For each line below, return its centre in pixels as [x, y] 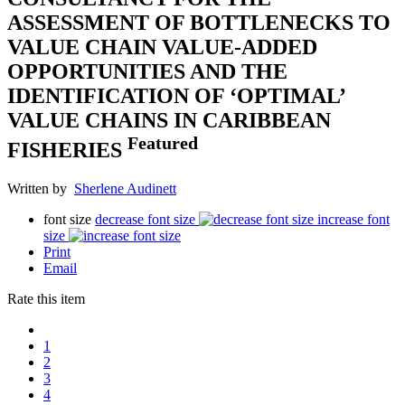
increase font [353, 219]
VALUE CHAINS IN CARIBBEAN [169, 120]
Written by [41, 188]
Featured [163, 142]
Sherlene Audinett [125, 188]
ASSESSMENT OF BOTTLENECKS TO [199, 22]
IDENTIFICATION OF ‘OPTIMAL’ [176, 95]
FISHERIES [67, 150]
